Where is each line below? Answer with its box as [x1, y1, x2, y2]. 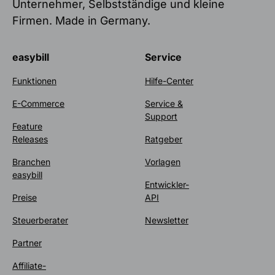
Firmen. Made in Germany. [12, 14, 150, 27]
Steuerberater [12, 214, 68, 225]
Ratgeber [145, 133, 182, 144]
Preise [12, 192, 37, 203]
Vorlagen [145, 156, 180, 167]
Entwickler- [145, 179, 189, 190]
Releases [12, 133, 48, 144]
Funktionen [12, 75, 56, 86]
